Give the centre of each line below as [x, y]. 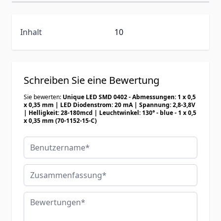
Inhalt [31, 32]
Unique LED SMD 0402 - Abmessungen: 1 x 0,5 [129, 97]
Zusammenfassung [59, 170]
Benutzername [51, 142]
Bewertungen [49, 197]
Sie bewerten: [43, 97]
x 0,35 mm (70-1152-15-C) [60, 121]
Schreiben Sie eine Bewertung [92, 80]
